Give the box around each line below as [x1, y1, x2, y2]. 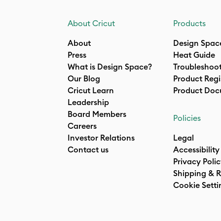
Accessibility [173, 145, 220, 154]
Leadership [68, 97, 109, 107]
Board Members [68, 109, 126, 119]
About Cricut [68, 18, 115, 28]
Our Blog [68, 74, 100, 83]
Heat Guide [173, 50, 215, 60]
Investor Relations [68, 133, 135, 143]
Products [173, 18, 206, 28]
